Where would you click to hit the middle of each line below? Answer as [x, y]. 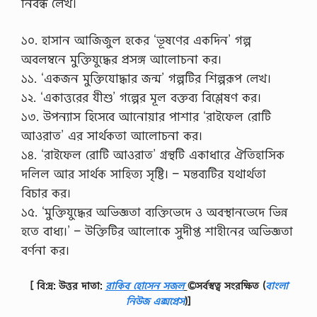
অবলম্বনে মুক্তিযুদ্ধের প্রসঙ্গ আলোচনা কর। [121, 59]
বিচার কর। [46, 193]
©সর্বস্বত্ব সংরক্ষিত [223, 285]
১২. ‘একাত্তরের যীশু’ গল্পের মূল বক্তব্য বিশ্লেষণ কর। [141, 98]
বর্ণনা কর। [45, 250]
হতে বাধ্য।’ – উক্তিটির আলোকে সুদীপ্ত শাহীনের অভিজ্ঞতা [157, 231]
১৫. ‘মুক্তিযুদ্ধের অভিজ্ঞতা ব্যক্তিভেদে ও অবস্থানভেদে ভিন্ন [155, 212]
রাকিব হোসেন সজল [144, 285]
